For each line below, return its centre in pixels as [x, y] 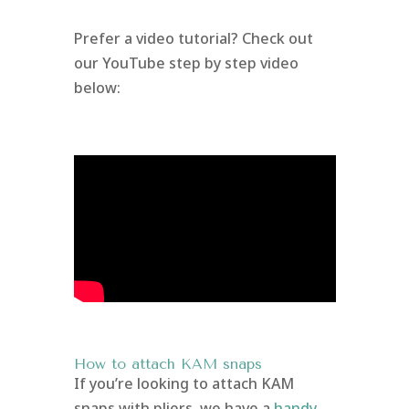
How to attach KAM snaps [168, 364]
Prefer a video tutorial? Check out [193, 38]
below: [97, 87]
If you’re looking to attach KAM [184, 384]
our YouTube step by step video [186, 63]
